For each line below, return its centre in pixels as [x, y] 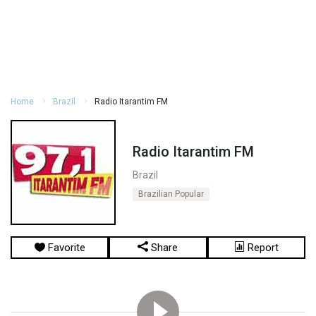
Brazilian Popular [171, 194]
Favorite [65, 248]
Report [261, 248]
